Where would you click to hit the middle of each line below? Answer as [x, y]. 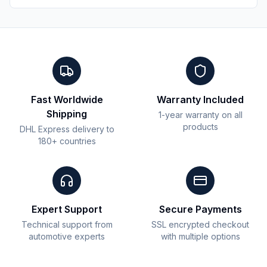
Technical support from [67, 224]
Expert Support [67, 209]
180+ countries [67, 141]
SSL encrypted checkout [200, 224]
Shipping [67, 114]
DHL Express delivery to [67, 129]
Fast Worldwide [67, 99]
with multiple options [200, 236]
